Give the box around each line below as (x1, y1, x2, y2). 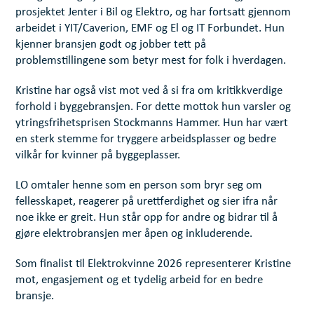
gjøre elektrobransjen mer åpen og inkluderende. (15, 228, 253, 240)
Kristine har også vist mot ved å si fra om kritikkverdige (15, 85, 283, 97)
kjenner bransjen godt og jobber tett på (15, 39, 207, 51)
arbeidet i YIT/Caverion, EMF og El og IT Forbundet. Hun (15, 22, 285, 35)
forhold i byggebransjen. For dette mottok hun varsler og (15, 101, 292, 114)
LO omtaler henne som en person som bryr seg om (15, 179, 263, 192)
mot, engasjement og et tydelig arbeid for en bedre (15, 274, 264, 287)
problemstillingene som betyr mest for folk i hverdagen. (15, 55, 287, 67)
